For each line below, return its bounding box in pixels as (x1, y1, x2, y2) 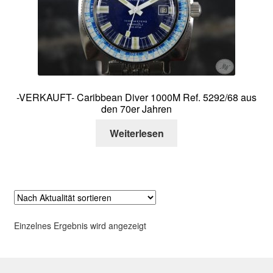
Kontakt (43, 46, 76, 60)
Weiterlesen (109, 126, 164, 141)
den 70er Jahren (101, 101, 172, 116)
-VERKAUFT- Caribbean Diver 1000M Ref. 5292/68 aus (16, 90, 257, 104)
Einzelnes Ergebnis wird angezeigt (13, 219, 146, 232)
